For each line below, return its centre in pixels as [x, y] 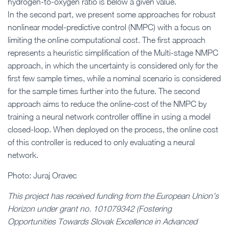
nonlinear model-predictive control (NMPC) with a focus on [109, 27]
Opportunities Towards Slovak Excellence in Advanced [102, 221]
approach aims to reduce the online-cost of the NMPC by [107, 104]
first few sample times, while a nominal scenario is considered [114, 78]
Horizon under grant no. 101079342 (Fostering [90, 208]
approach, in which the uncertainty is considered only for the [113, 65]
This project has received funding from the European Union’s [113, 196]
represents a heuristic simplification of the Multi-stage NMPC [113, 52]
